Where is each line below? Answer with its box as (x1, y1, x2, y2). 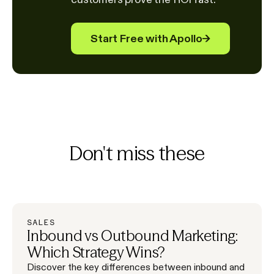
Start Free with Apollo (91, 32, 202, 44)
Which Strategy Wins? (27, 243, 165, 261)
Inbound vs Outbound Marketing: (27, 226, 238, 245)
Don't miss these (69, 141, 205, 165)
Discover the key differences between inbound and (27, 261, 245, 272)
